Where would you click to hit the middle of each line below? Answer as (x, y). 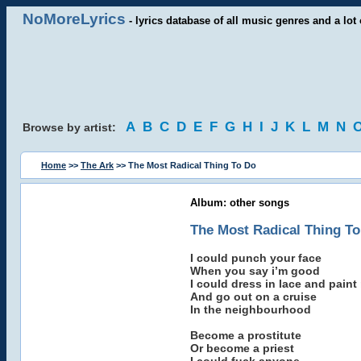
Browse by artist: (74, 127)
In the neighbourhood (250, 309)
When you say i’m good (255, 271)
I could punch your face (255, 258)
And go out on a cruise (253, 297)
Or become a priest (242, 348)
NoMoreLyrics (74, 19)
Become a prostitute (245, 335)
